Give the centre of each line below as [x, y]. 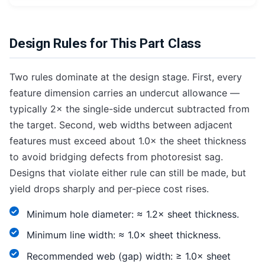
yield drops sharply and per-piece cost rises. [109, 188]
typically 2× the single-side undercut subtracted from [130, 109]
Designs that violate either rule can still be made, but [128, 172]
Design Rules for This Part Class [105, 43]
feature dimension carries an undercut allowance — [125, 93]
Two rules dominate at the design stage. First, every [126, 77]
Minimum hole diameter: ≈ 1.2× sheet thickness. [132, 214]
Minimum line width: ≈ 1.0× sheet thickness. [123, 235]
